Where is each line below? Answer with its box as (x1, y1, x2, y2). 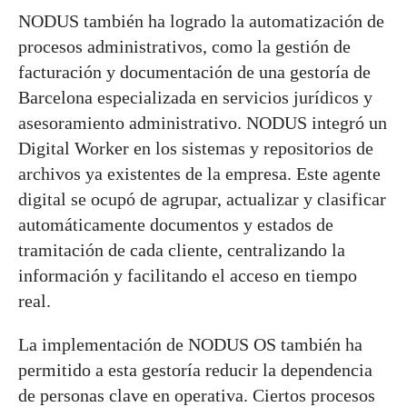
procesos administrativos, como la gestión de (18, 35, 351, 56)
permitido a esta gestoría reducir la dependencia (18, 359, 372, 380)
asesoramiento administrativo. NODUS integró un (18, 112, 387, 133)
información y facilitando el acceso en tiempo (18, 264, 357, 285)
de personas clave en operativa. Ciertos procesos (18, 384, 375, 405)
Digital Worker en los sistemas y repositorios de (18, 137, 373, 158)
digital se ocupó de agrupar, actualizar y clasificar (18, 188, 386, 209)
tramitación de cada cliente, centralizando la (18, 239, 345, 260)
